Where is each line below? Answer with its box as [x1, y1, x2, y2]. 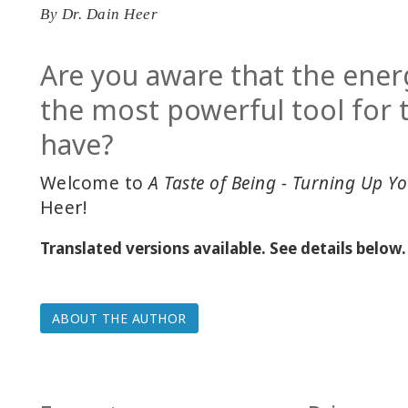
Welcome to [39, 171, 149, 195]
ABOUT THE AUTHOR [51, 310, 187, 327]
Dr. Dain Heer [61, 5, 158, 23]
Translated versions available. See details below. [39, 238, 406, 259]
